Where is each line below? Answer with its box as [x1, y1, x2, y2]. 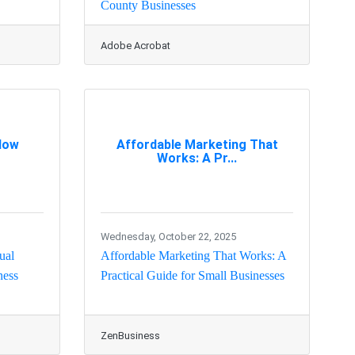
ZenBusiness [101, 330, 160, 342]
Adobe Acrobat [101, 40, 170, 52]
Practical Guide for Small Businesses [101, 269, 284, 283]
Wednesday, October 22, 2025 [101, 231, 236, 243]
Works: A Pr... [157, 150, 237, 166]
